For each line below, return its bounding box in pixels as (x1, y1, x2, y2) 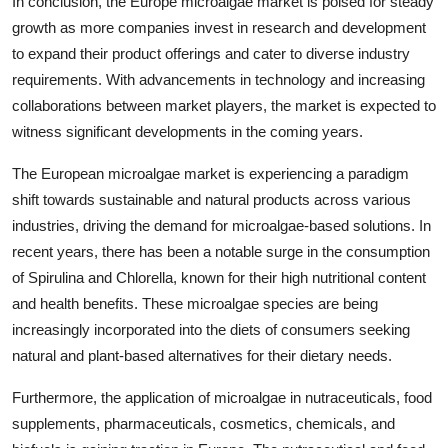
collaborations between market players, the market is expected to (12, 97, 436, 114)
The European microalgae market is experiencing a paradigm (12, 165, 409, 182)
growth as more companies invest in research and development (12, 19, 426, 36)
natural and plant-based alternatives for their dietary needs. (12, 347, 392, 364)
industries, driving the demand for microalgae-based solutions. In (12, 217, 431, 234)
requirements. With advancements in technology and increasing (12, 71, 425, 88)
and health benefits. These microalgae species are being (12, 295, 378, 312)
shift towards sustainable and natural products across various (12, 191, 411, 208)
